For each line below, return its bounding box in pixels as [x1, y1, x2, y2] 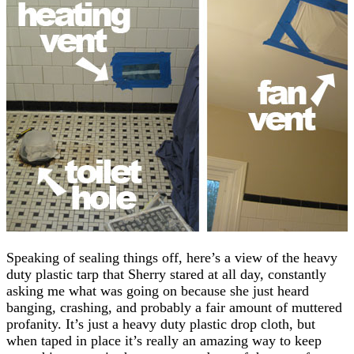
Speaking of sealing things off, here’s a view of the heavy [6, 249, 337, 265]
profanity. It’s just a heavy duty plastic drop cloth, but [6, 315, 315, 332]
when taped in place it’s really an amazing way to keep [6, 332, 322, 348]
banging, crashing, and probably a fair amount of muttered [6, 299, 342, 315]
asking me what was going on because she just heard [6, 282, 309, 299]
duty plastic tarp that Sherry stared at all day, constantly [6, 265, 326, 282]
